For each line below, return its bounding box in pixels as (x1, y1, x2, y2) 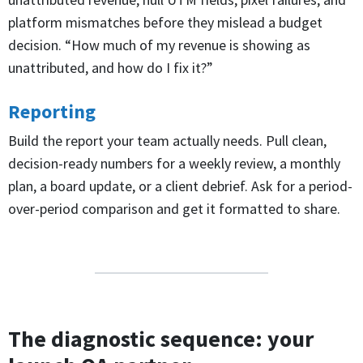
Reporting (8, 99, 96, 123)
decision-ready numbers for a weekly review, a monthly (8, 153, 340, 173)
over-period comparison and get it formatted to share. (8, 199, 340, 218)
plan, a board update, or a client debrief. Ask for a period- (8, 176, 352, 195)
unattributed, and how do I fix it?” (8, 58, 213, 78)
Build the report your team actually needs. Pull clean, (8, 130, 327, 150)
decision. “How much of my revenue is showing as (8, 36, 310, 55)
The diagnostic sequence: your (8, 323, 314, 353)
